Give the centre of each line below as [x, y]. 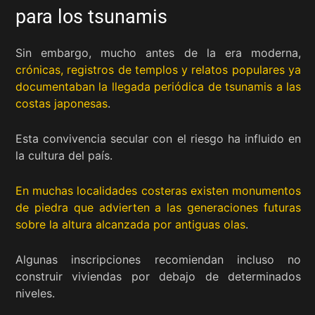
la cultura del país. [64, 155]
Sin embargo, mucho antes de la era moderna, [158, 52]
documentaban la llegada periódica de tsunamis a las [158, 86]
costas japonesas [62, 103]
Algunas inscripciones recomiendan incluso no [158, 259]
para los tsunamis [91, 17]
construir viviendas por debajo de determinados [158, 276]
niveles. [35, 293]
